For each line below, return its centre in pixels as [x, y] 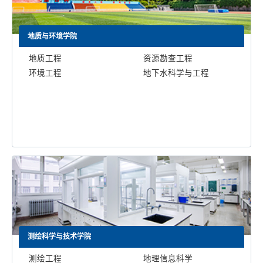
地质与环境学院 [53, 36]
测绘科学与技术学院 [60, 237]
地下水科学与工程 [176, 73]
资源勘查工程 [168, 58]
